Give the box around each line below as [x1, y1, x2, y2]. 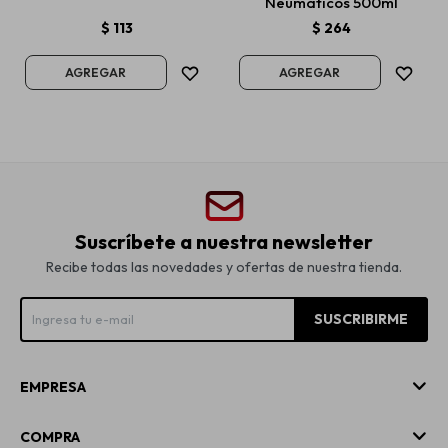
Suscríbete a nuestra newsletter [75, 229, 373, 254]
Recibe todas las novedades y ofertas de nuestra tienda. [46, 258, 402, 276]
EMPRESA [20, 378, 86, 396]
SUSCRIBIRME [314, 310, 408, 328]
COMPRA [20, 428, 80, 446]
